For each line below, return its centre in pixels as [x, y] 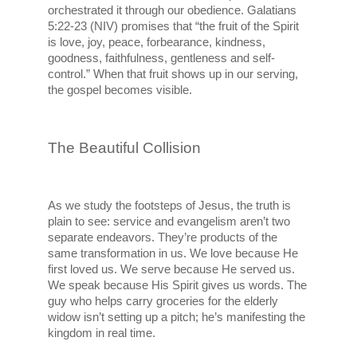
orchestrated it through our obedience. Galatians [173, 10]
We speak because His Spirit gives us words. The [178, 285]
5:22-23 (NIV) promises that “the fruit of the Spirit [174, 26]
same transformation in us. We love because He [173, 253]
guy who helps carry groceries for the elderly [163, 301]
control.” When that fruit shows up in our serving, [173, 74]
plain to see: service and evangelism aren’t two [169, 221]
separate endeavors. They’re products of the [163, 237]
